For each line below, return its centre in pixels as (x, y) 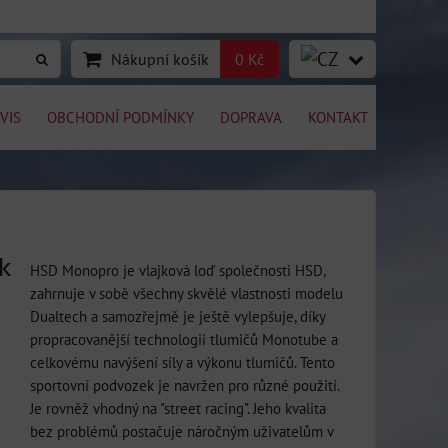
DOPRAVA (251, 117)
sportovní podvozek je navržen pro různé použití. (184, 385)
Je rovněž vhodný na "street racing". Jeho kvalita (178, 408)
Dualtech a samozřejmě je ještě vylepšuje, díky (177, 316)
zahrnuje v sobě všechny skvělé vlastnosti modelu (186, 293)
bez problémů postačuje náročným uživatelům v (181, 431)
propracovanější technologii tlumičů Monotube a (184, 339)
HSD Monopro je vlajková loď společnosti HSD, (177, 270)
